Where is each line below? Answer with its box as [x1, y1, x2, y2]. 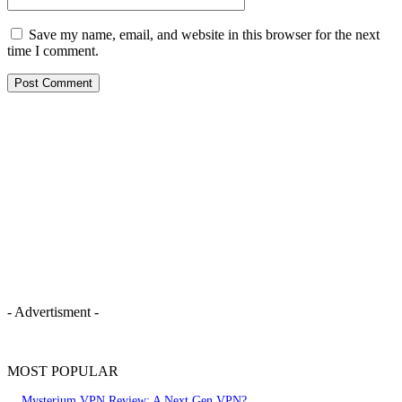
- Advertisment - [7, 303, 99, 319]
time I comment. [7, 42, 99, 58]
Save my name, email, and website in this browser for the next [29, 26, 380, 42]
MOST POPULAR [7, 363, 118, 379]
